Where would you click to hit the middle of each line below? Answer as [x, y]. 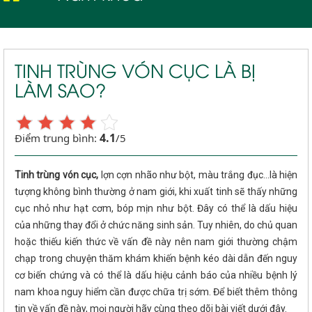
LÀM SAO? [60, 89]
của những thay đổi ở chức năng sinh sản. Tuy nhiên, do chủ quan [156, 225]
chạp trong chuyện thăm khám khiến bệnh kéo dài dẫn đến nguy [156, 258]
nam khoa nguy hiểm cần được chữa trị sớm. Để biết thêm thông [156, 291]
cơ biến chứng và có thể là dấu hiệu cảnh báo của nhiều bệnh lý [156, 275]
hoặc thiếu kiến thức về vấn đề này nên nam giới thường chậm [156, 241]
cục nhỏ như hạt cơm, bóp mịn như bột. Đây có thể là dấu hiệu [156, 208]
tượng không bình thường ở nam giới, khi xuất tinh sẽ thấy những [156, 191]
